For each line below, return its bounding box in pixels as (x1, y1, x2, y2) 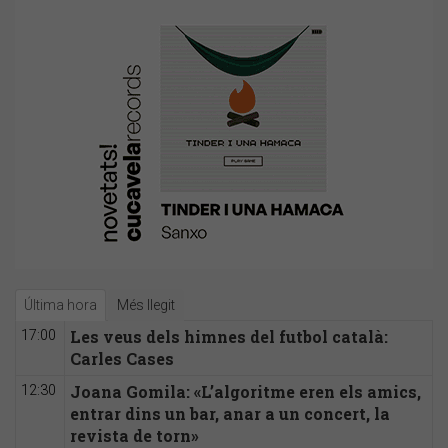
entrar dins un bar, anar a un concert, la (70, 403, 390, 425)
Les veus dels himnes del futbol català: (70, 326, 388, 348)
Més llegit (117, 297, 175, 314)
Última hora (24, 297, 97, 314)
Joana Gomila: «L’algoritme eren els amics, (70, 381, 421, 403)
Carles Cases (70, 348, 174, 370)
